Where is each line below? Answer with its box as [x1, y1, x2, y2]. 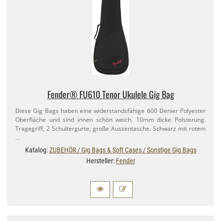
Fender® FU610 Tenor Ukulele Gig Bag [47, 88, 174, 101]
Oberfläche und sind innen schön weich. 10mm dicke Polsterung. [15, 115, 206, 124]
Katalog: [25, 146, 49, 154]
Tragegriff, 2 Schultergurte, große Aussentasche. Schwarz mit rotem [15, 124, 206, 133]
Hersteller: [86, 157, 116, 165]
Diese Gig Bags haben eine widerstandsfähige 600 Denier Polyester [15, 107, 206, 115]
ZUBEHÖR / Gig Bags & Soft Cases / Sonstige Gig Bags [49, 146, 196, 154]
